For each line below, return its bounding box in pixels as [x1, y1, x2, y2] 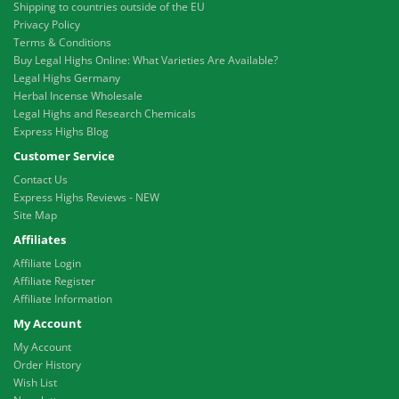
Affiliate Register [13, 273, 95, 289]
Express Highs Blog [13, 124, 109, 140]
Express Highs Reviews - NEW [13, 190, 159, 206]
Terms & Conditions [13, 35, 111, 51]
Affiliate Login [13, 256, 81, 272]
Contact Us [13, 172, 68, 188]
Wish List [13, 375, 57, 391]
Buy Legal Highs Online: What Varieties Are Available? [13, 53, 278, 69]
